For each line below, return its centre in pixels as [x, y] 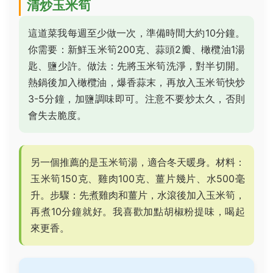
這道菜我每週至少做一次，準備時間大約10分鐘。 [136, 33]
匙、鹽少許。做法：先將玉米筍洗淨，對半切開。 [136, 66]
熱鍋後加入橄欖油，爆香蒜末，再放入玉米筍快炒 [136, 82]
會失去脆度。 [57, 115]
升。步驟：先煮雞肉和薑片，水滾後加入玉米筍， [138, 195]
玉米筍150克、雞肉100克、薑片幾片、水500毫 [138, 179]
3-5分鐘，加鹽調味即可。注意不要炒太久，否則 [136, 99]
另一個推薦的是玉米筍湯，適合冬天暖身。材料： [138, 162]
